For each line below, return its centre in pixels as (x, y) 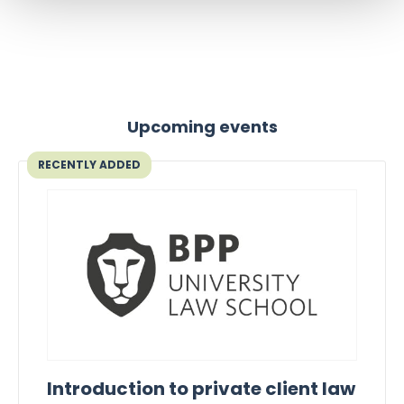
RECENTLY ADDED (89, 165)
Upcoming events (202, 127)
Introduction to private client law (201, 389)
